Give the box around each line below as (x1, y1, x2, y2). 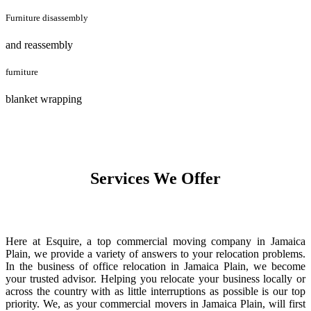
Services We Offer (90, 169, 221, 188)
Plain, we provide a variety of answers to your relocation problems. (6, 247, 305, 260)
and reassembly (6, 38, 73, 51)
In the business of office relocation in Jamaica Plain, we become (6, 260, 305, 272)
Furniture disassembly (6, 12, 88, 23)
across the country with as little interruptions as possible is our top (6, 285, 305, 297)
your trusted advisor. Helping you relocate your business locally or (6, 272, 305, 285)
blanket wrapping (6, 93, 82, 106)
